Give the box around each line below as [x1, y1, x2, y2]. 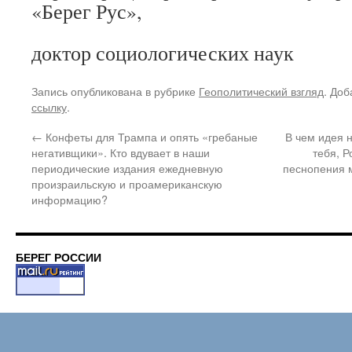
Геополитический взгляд [199, 82, 324, 99]
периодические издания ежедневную [31, 159, 223, 176]
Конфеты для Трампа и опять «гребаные [42, 128, 258, 145]
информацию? [31, 191, 108, 207]
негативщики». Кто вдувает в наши [31, 144, 210, 160]
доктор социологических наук [31, 39, 294, 66]
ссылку [31, 98, 67, 115]
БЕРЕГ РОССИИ [16, 249, 101, 265]
